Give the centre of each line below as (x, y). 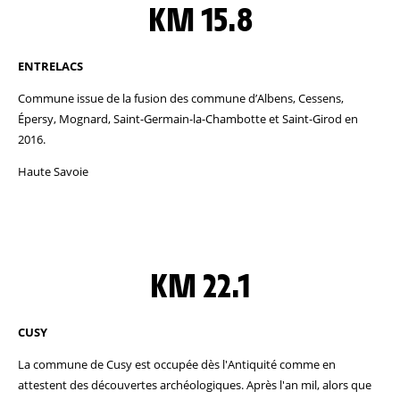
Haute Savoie (53, 171)
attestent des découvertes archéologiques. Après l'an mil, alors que (195, 385)
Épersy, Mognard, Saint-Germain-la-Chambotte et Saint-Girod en (188, 119)
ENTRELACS (50, 66)
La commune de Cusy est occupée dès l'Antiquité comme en (177, 364)
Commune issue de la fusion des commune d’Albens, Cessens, (181, 98)
